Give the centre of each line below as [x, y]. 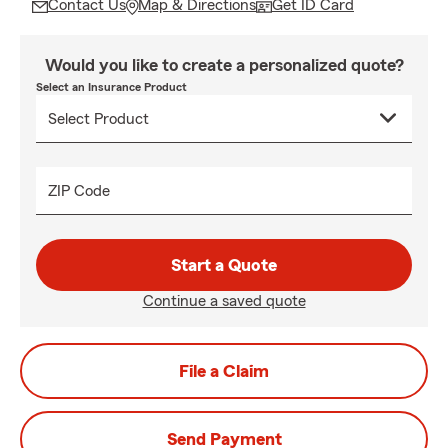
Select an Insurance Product [111, 87]
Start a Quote [224, 265]
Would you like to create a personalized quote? [224, 65]
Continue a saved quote [224, 301]
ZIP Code [79, 191]
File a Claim [224, 371]
